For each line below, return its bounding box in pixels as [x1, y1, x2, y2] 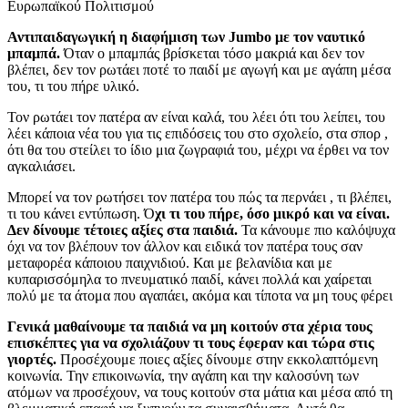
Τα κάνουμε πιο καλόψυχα [238, 222, 395, 239]
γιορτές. [7, 352, 56, 368]
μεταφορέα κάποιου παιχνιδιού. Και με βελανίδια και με [7, 255, 332, 271]
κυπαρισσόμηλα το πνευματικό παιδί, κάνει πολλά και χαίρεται [7, 271, 372, 288]
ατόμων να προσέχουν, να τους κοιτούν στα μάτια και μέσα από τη [7, 384, 393, 401]
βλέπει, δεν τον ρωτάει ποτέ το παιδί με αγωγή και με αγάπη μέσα [7, 62, 391, 78]
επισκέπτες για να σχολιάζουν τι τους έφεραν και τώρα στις [7, 335, 374, 352]
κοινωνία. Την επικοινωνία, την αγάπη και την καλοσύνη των [7, 368, 359, 384]
